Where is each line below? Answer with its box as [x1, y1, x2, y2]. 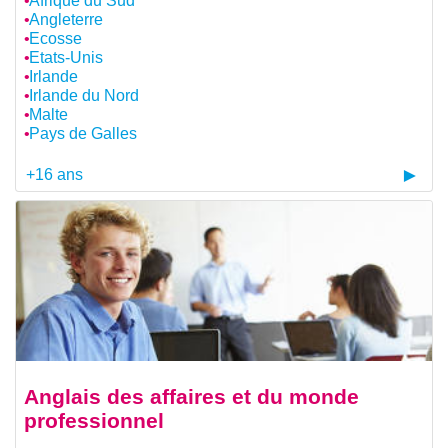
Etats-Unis [28, 49, 103, 67]
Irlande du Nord [28, 87, 139, 105]
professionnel [24, 408, 164, 432]
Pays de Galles [28, 125, 137, 143]
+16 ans [25, 165, 83, 183]
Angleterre [28, 11, 103, 29]
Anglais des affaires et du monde [24, 384, 359, 408]
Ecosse [28, 30, 82, 48]
